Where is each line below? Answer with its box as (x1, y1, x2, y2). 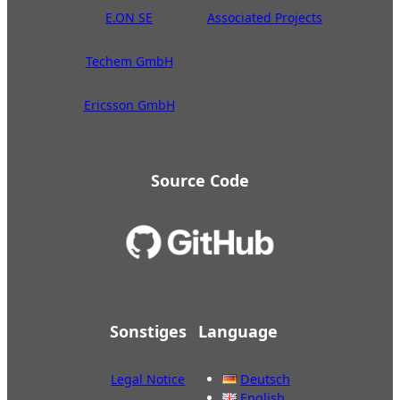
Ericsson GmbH (83, 96, 175, 114)
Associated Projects (207, 9, 322, 27)
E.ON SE (105, 9, 153, 27)
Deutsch (240, 371, 291, 388)
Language (198, 320, 279, 342)
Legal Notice (111, 370, 186, 387)
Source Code (151, 170, 249, 192)
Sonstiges (109, 320, 187, 342)
